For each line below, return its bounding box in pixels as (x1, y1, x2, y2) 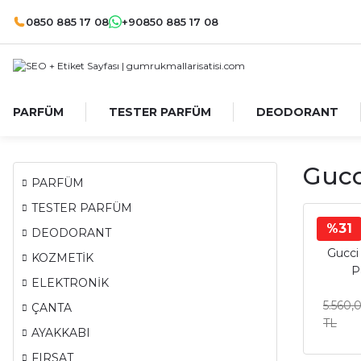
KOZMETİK (31, 251, 93, 265)
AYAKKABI (31, 326, 90, 340)
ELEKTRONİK (31, 276, 109, 290)
